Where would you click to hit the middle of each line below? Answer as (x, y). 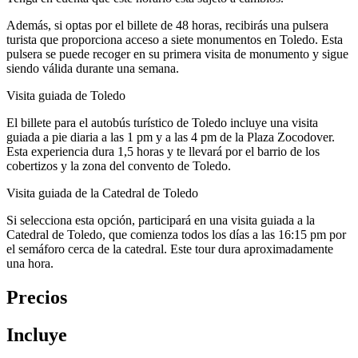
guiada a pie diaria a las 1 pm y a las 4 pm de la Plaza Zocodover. (171, 137)
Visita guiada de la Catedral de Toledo (102, 193)
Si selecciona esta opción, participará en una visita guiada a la (161, 220)
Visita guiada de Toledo (66, 95)
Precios (37, 297)
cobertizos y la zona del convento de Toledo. (119, 165)
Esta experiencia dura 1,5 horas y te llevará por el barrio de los (163, 151)
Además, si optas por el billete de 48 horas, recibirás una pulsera (167, 25)
